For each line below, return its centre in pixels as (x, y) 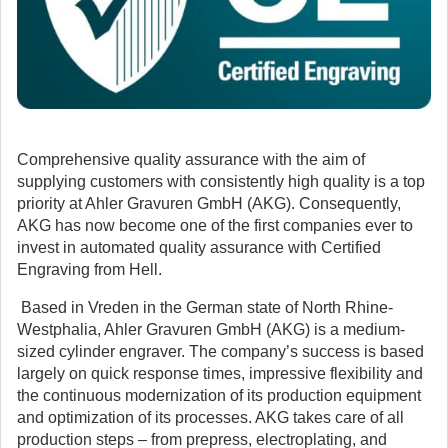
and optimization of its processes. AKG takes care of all (210, 417)
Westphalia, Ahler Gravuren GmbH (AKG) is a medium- (211, 329)
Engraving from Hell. (89, 269)
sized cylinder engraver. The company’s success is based (220, 351)
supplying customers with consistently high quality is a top (221, 181)
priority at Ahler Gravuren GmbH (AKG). (158, 203)
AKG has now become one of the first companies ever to (215, 225)
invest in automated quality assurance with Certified (199, 247)
